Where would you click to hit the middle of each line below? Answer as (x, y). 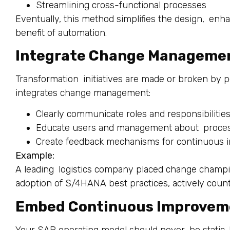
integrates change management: (83, 93)
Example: (35, 156)
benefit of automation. (61, 33)
